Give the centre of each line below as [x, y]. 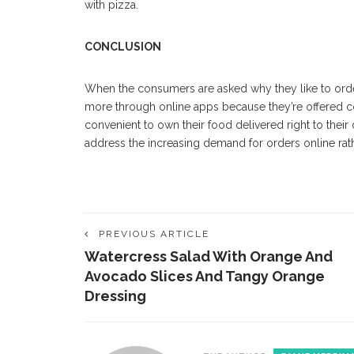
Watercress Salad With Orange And [209, 257]
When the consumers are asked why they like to [209, 89]
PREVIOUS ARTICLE [154, 234]
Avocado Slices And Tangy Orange [205, 277]
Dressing [115, 296]
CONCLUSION [123, 47]
